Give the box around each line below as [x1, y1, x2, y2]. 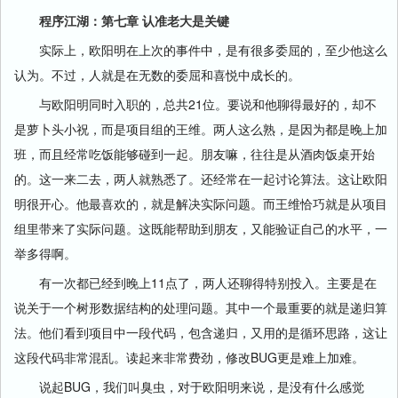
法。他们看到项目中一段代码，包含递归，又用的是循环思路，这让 [14, 323, 387, 341]
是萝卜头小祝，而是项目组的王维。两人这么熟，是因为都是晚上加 [14, 120, 387, 138]
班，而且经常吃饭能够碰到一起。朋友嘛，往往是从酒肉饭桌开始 [14, 145, 375, 163]
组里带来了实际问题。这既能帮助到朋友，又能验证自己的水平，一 [14, 219, 387, 237]
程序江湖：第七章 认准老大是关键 [39, 12, 229, 29]
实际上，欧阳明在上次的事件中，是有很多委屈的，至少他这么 [14, 41, 387, 59]
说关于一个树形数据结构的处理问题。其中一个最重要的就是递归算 [14, 298, 387, 316]
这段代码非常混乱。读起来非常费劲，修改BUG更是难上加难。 [14, 348, 364, 366]
